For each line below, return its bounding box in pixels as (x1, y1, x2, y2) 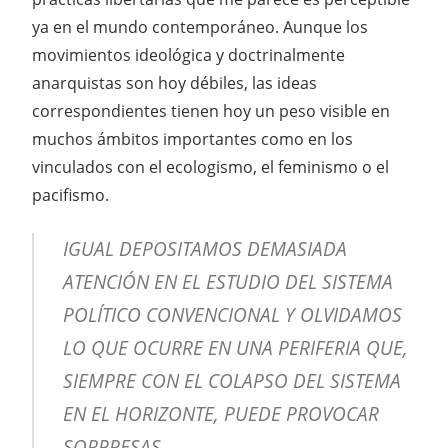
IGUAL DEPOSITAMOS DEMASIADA (62, 235, 347, 262)
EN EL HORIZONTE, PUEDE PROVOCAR (62, 400, 379, 427)
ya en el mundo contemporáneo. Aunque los (32, 15, 368, 38)
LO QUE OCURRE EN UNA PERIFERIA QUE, (62, 334, 408, 361)
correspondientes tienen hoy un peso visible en (32, 99, 390, 122)
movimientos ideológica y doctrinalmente (32, 43, 345, 66)
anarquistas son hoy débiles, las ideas (32, 71, 317, 94)
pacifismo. (32, 183, 109, 206)
